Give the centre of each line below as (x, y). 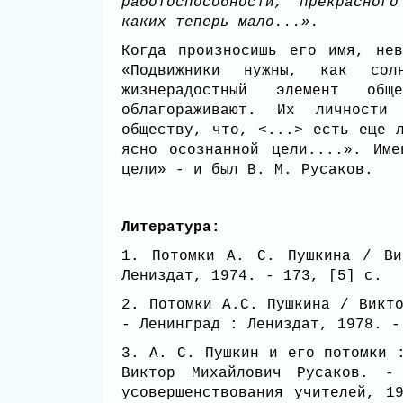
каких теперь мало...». (220, 22)
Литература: (171, 228)
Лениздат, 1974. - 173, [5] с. (256, 276)
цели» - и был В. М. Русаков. (256, 170)
